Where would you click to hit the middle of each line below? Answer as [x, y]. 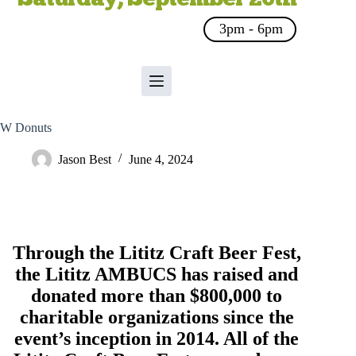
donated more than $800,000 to [157, 296]
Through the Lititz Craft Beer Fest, [157, 253]
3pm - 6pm [252, 29]
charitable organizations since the [157, 317]
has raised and [238, 274]
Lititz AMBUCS [111, 274]
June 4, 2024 [161, 159]
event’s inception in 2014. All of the [157, 339]
